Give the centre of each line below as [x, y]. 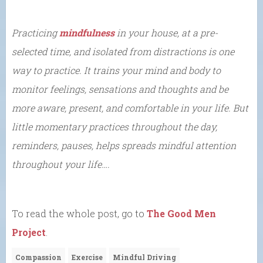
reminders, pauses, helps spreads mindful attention [124, 145]
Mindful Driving [144, 257]
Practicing [36, 32]
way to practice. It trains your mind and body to [116, 70]
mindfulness [88, 32]
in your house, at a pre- [167, 32]
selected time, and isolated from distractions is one [123, 51]
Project [29, 232]
